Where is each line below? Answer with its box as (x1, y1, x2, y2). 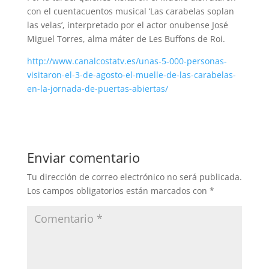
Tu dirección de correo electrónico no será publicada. (26, 171, 242, 183)
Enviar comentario (26, 148, 140, 167)
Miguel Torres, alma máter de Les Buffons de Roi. (26, 33, 225, 45)
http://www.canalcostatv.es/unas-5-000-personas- (26, 55, 227, 67)
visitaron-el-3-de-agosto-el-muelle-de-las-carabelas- (26, 69, 236, 81)
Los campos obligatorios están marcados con (26, 185, 210, 197)
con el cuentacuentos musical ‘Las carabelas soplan (26, 5, 234, 17)
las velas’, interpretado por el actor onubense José (26, 19, 228, 31)
